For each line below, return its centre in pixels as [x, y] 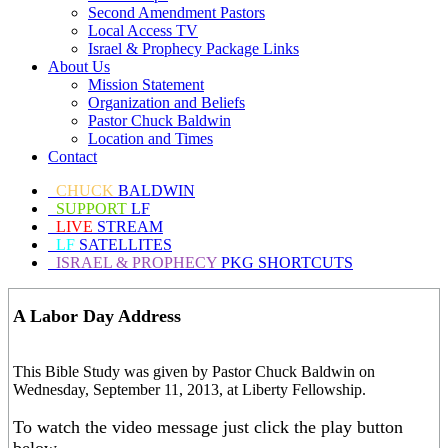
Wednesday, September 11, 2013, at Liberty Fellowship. [189, 389]
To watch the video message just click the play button [208, 427]
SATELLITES [125, 244]
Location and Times [150, 138]
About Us [79, 66]
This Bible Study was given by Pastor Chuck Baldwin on [194, 371]
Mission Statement [146, 84]
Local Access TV [143, 30]
